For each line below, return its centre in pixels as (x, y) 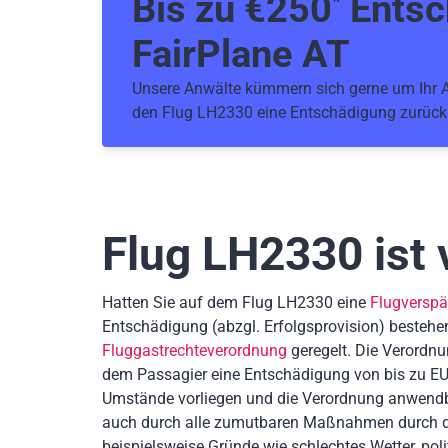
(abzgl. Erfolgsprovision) (300, 326)
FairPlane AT (241, 53)
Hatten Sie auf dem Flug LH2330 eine (236, 302)
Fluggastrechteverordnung (194, 350)
